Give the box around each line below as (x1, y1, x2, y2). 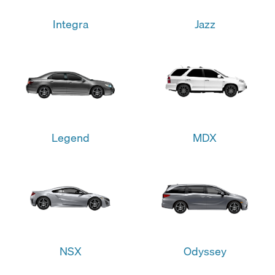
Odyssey (183, 241, 227, 260)
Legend (51, 128, 90, 147)
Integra (52, 14, 88, 33)
